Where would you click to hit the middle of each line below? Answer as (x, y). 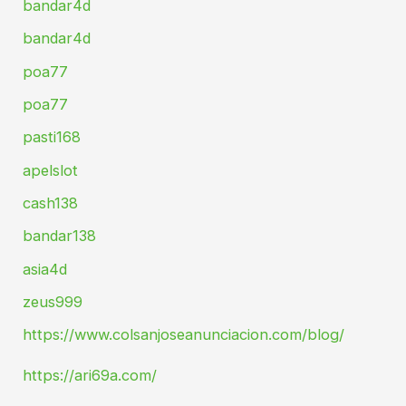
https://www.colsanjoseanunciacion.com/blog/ (184, 335)
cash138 (51, 203)
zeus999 (53, 301)
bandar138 (60, 236)
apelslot (51, 170)
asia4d (45, 269)
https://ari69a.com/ (90, 375)
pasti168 (52, 137)
